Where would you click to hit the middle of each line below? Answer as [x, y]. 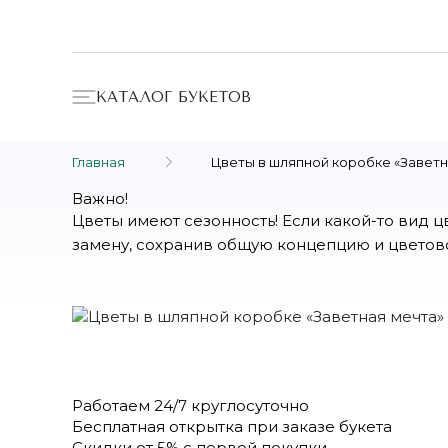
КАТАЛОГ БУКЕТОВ [173, 97]
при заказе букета [317, 426]
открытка [206, 426]
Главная [98, 162]
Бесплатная [120, 426]
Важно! [100, 198]
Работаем [113, 405]
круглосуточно [248, 405]
